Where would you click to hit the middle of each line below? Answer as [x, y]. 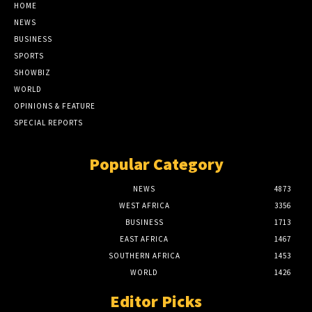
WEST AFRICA [144, 205]
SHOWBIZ [32, 72]
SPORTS [29, 55]
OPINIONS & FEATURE [55, 106]
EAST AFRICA [144, 239]
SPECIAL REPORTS [48, 122]
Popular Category [156, 164]
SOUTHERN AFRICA [144, 255]
